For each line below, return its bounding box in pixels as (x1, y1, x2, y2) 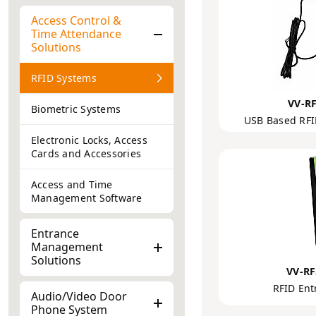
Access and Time (31, 178, 113, 191)
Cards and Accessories (31, 147, 142, 160)
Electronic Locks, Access (31, 133, 147, 147)
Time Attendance (31, 26, 121, 42)
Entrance (31, 226, 79, 241)
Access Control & (31, 13, 121, 28)
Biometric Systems (31, 102, 121, 116)
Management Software (31, 191, 142, 205)
